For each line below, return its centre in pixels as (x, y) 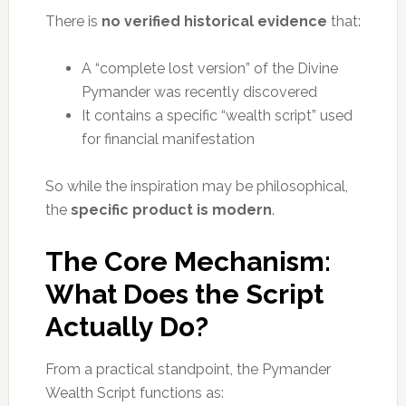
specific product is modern (171, 209)
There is (73, 21)
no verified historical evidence (214, 21)
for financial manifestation (168, 139)
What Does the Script (184, 294)
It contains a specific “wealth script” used (217, 115)
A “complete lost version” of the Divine (209, 68)
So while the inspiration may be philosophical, (196, 186)
